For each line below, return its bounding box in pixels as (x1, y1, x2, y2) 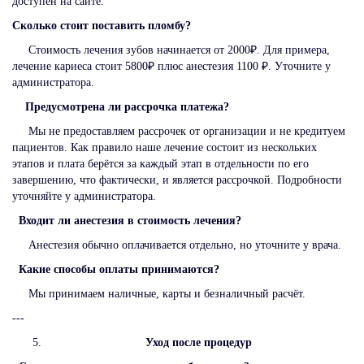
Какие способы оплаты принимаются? (19, 262, 226, 275)
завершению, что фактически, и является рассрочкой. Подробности (12, 173, 342, 186)
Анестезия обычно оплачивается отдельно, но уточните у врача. (12, 238, 341, 251)
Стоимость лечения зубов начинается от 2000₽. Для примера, (12, 43, 330, 56)
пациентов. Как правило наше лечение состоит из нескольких (12, 141, 317, 154)
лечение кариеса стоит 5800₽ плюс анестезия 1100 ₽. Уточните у (12, 59, 331, 72)
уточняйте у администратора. (12, 189, 156, 202)
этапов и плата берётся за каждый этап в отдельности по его (12, 157, 309, 170)
